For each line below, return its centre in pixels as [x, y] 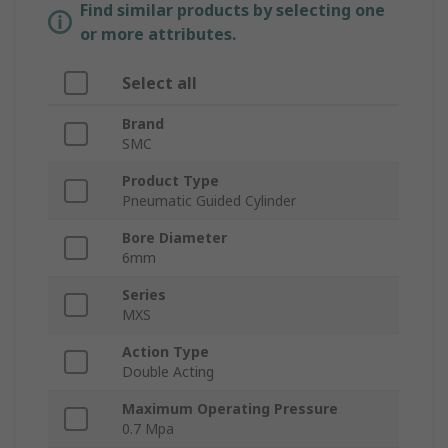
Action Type [165, 352]
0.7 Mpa [148, 429]
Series [144, 295]
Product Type [170, 181]
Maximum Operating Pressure [230, 409]
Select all [159, 83]
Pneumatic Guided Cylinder [209, 201]
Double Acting [168, 372]
